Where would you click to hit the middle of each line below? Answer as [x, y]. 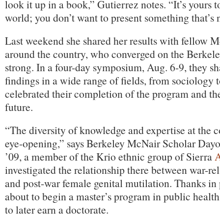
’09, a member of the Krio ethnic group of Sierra [110, 156]
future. [19, 107]
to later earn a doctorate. [57, 209]
